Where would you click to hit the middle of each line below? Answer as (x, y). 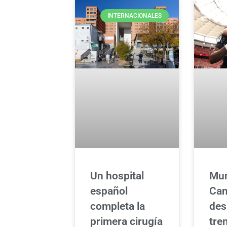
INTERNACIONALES (134, 16)
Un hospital (117, 176)
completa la (118, 206)
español (109, 191)
